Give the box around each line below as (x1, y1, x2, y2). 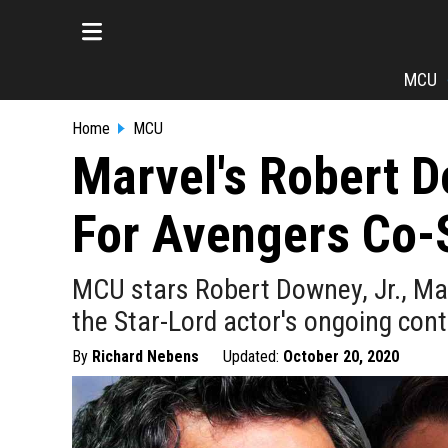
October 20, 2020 (283, 347, 399, 366)
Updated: (223, 347, 283, 366)
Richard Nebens (92, 347, 199, 366)
